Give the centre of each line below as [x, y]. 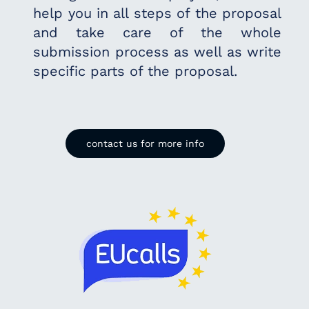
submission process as [114, 52]
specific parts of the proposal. [136, 71]
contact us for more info [146, 143]
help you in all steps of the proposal [158, 13]
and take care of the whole [158, 32]
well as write [238, 52]
